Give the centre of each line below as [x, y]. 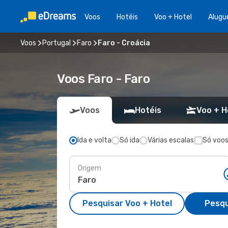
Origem [90, 168]
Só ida [130, 140]
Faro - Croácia [124, 43]
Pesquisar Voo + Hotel [127, 203]
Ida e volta [94, 140]
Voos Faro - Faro [104, 79]
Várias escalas [171, 140]
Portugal [56, 43]
